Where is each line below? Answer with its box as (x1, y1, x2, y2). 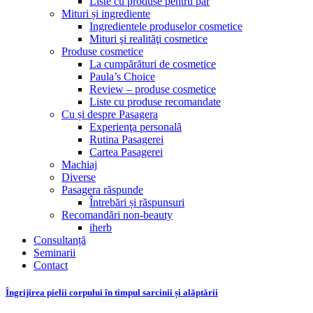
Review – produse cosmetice (89, 83, 216, 95)
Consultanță (34, 234, 86, 246)
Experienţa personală (89, 121, 182, 133)
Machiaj (61, 159, 97, 170)
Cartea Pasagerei (89, 146, 163, 158)
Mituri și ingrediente (61, 8, 150, 20)
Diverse (61, 171, 96, 183)
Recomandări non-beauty (61, 209, 173, 221)
